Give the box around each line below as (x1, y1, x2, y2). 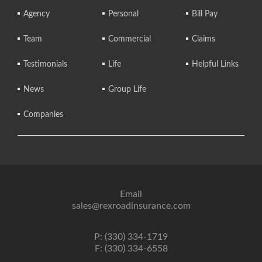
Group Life (108, 85, 146, 94)
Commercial (108, 35, 151, 43)
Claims (192, 35, 215, 43)
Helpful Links (192, 60, 239, 68)
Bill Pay (192, 10, 218, 18)
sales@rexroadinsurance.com (71, 201, 191, 211)
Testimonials (23, 60, 67, 68)
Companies (23, 111, 63, 119)
